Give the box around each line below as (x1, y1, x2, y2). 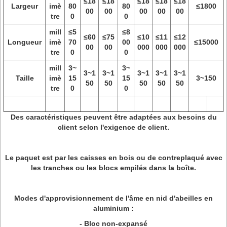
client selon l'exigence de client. (58, 123, 169, 131)
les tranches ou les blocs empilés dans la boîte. (31, 164, 196, 172)
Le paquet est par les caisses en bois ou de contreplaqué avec (5, 154, 222, 162)
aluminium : (93, 204, 134, 212)
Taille (15, 74, 34, 82)
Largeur (11, 2, 38, 10)
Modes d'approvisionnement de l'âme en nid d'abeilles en (14, 194, 213, 202)
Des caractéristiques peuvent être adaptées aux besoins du (10, 113, 217, 121)
